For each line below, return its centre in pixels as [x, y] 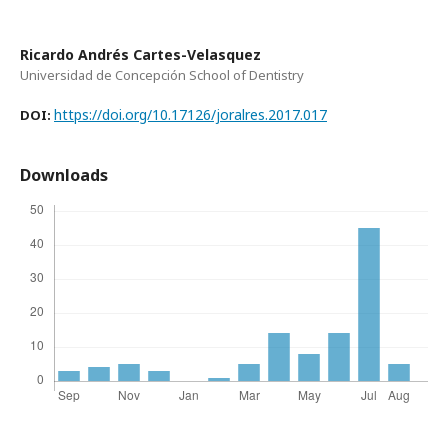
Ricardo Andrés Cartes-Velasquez [140, 55]
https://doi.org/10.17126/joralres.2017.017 [190, 115]
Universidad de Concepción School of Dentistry [162, 75]
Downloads [64, 175]
